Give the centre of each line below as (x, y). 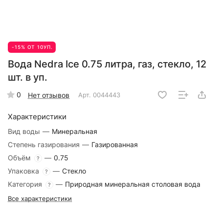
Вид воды (25, 131)
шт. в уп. (28, 77)
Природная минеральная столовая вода (133, 184)
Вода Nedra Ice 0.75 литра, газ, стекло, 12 (107, 64)
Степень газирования (45, 145)
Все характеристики (40, 199)
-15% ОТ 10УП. (32, 47)
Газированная (115, 145)
